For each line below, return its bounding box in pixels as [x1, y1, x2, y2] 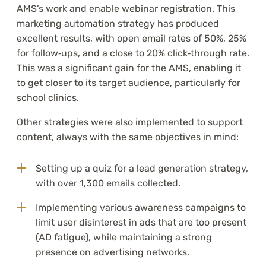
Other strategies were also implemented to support [17, 116, 243, 128]
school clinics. [17, 92, 79, 104]
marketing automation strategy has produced [17, 18, 219, 30]
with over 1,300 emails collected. [36, 178, 180, 189]
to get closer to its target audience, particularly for [17, 77, 240, 89]
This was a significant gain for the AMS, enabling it [17, 62, 241, 74]
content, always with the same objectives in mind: [17, 131, 239, 143]
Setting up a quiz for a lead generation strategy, [36, 163, 248, 175]
